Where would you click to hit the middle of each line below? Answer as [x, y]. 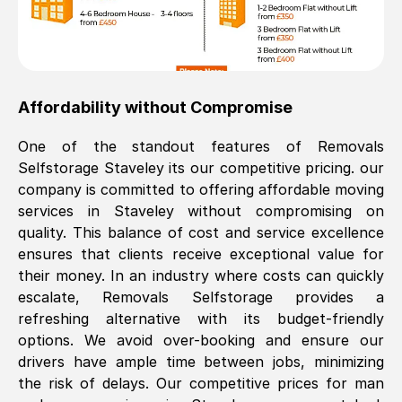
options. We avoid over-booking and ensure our [201, 340]
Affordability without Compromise [155, 107]
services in [66, 211]
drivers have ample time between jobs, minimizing [201, 362]
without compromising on [279, 211]
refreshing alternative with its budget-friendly [201, 319]
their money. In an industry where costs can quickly [201, 275]
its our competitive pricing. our [274, 168]
